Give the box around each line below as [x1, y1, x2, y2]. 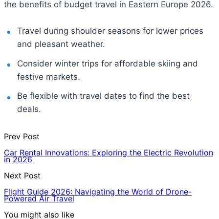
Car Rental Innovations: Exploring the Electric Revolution [4, 148, 213, 158]
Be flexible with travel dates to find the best [17, 91, 190, 101]
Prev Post [4, 131, 40, 142]
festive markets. [17, 71, 81, 82]
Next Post [4, 171, 41, 181]
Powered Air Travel [4, 194, 74, 204]
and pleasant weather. [17, 39, 106, 49]
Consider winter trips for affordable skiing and [17, 58, 198, 68]
